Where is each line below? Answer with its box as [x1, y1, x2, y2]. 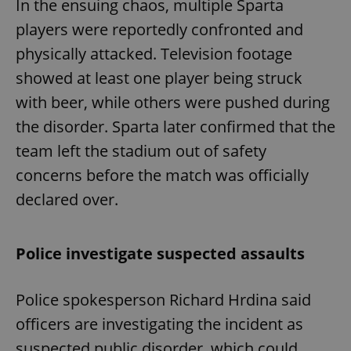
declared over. [16, 188, 118, 210]
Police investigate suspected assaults [16, 242, 305, 264]
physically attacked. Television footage [16, 42, 292, 64]
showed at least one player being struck [16, 67, 302, 89]
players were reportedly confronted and [16, 18, 303, 40]
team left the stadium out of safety [16, 139, 266, 161]
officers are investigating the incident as [16, 313, 303, 335]
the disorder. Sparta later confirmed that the [16, 115, 335, 137]
